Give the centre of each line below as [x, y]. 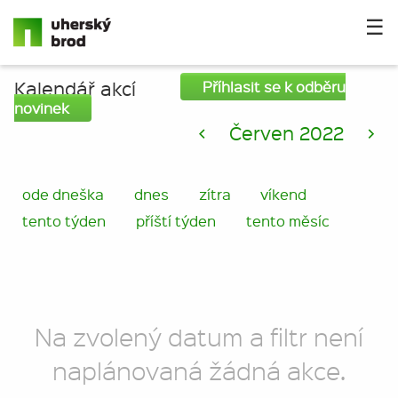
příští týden [175, 221]
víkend [284, 194]
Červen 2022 [287, 133]
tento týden [64, 221]
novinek [42, 108]
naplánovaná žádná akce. [199, 370]
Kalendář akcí [75, 88]
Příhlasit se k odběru [274, 87]
